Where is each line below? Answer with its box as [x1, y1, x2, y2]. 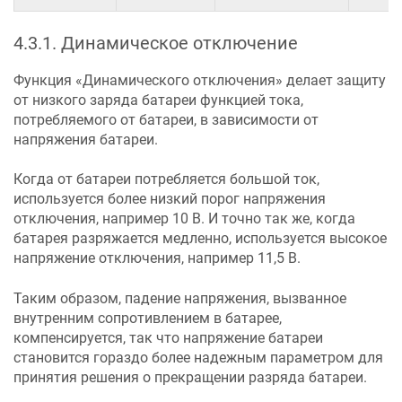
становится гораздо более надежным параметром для [13, 348, 383, 366]
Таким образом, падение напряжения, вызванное [13, 289, 346, 307]
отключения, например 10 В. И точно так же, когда [13, 210, 355, 228]
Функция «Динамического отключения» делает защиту [13, 71, 386, 89]
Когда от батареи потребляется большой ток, [13, 170, 319, 188]
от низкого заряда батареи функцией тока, [13, 91, 303, 109]
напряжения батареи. [13, 130, 158, 148]
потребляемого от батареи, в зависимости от [13, 110, 319, 128]
